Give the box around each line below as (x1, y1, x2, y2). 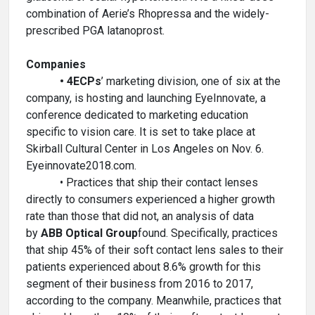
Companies (26, 58, 86, 71)
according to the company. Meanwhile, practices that (26, 294, 281, 307)
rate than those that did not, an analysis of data (26, 210, 254, 223)
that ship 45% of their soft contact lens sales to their (26, 243, 283, 257)
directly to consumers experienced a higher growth (26, 193, 275, 206)
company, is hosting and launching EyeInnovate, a (26, 91, 266, 105)
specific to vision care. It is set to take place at (26, 125, 255, 139)
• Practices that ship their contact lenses (26, 176, 258, 189)
